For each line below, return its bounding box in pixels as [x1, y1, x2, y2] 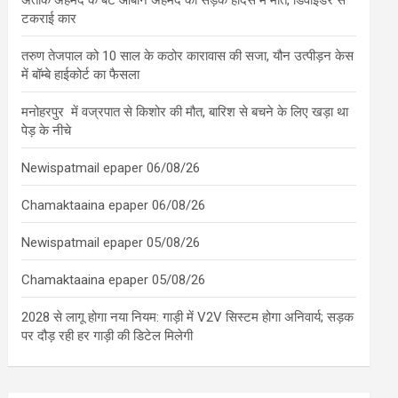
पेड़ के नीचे [21, 123, 76, 139]
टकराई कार [21, 11, 77, 27]
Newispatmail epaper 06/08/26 [21, 160, 201, 176]
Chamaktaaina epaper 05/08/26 [21, 272, 206, 288]
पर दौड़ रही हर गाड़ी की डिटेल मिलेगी [21, 328, 194, 344]
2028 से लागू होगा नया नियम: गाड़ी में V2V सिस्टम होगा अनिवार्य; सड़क [21, 309, 354, 325]
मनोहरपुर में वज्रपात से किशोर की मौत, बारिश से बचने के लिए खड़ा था [21, 104, 349, 120]
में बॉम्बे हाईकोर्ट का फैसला [21, 67, 140, 83]
